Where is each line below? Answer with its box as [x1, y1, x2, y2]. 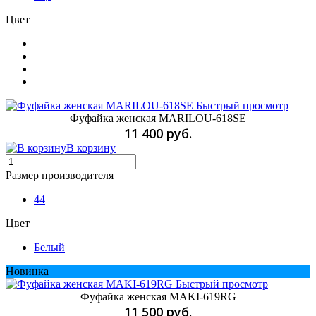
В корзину [66, 141, 116, 154]
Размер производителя [6, 169, 114, 181]
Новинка [6, 265, 49, 277]
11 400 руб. [124, 124, 192, 142]
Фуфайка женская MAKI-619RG [80, 290, 236, 303]
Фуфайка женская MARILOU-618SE [70, 111, 246, 124]
